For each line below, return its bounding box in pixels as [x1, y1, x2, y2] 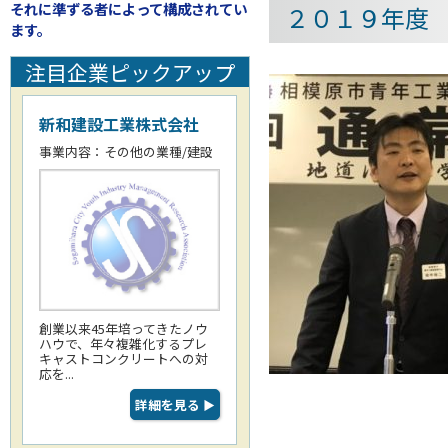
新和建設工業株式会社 [39, 111, 200, 136]
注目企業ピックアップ [24, 56, 235, 87]
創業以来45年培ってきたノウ [39, 318, 209, 338]
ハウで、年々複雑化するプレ [39, 333, 208, 353]
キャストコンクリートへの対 [39, 348, 209, 368]
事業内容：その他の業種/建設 [39, 141, 214, 161]
